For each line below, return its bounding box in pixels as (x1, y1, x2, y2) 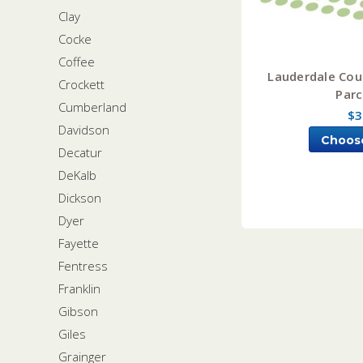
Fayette (58, 234, 99, 251)
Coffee (58, 53, 95, 70)
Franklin (58, 280, 100, 297)
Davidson (58, 121, 109, 138)
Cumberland (58, 98, 126, 115)
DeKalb (58, 166, 96, 183)
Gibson (58, 302, 98, 319)
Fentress (58, 257, 108, 274)
